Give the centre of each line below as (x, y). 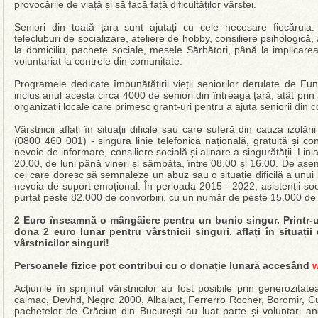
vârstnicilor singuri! (62, 243)
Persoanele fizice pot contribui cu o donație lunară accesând (163, 265)
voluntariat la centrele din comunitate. (98, 61)
